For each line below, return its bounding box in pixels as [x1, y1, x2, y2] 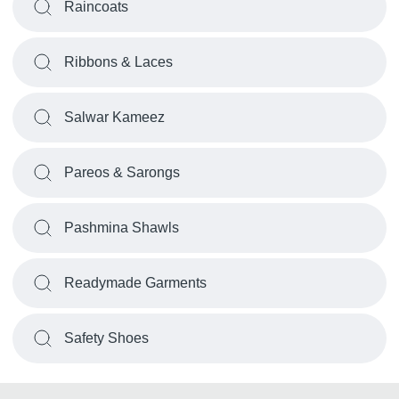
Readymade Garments [64, 275, 207, 290]
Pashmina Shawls [64, 220, 179, 235]
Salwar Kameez [64, 110, 165, 125]
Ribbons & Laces [64, 54, 173, 69]
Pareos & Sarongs [64, 165, 180, 180]
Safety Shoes [64, 330, 149, 346]
